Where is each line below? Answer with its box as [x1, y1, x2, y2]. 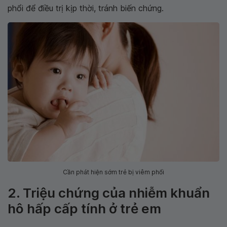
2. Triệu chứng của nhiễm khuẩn [8, 185, 210, 201]
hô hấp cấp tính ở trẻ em [8, 201, 161, 217]
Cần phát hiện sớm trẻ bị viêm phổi [63, 168, 164, 176]
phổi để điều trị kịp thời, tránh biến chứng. [8, 3, 164, 13]
